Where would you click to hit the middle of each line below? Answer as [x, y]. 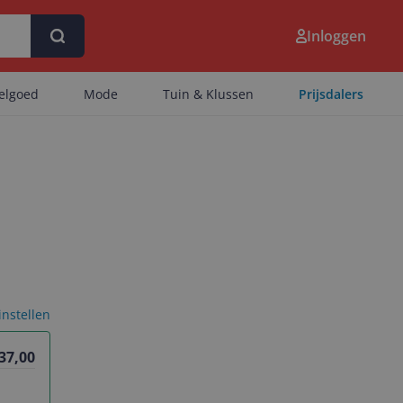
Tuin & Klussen [208, 94]
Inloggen [336, 36]
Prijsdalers [331, 94]
